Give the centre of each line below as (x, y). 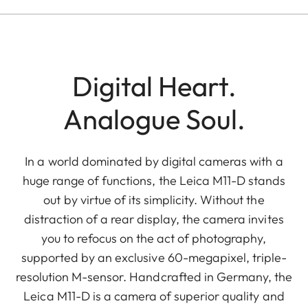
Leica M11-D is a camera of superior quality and (154, 296)
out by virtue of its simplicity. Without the (154, 199)
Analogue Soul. (154, 119)
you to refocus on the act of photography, (154, 238)
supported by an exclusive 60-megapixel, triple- (154, 257)
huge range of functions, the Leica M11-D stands (154, 180)
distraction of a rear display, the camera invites (154, 219)
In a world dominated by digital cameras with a (154, 161)
